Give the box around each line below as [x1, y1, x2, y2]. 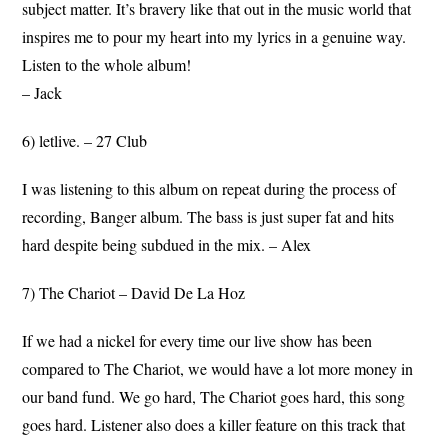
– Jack [22, 82, 63, 104]
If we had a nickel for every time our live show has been [22, 330, 373, 352]
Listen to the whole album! [22, 54, 192, 76]
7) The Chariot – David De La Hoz [22, 282, 246, 304]
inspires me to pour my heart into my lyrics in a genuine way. [22, 26, 407, 48]
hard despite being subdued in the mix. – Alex [22, 234, 312, 256]
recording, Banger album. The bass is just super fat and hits [22, 206, 395, 228]
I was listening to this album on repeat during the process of [22, 178, 397, 200]
